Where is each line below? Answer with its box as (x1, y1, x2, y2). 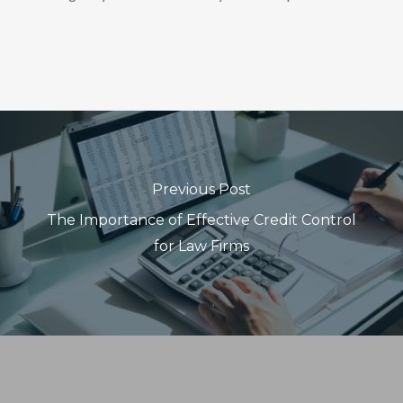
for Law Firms (153, 237, 249, 255)
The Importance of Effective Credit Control (46, 211, 356, 228)
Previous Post (151, 181, 251, 198)
